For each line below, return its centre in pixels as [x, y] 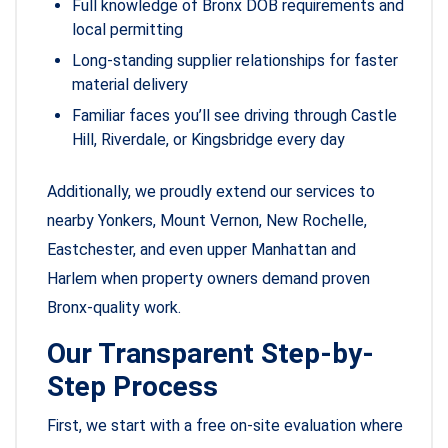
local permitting [127, 30]
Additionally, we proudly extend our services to [211, 192]
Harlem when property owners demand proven [208, 279]
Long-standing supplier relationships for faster [235, 61]
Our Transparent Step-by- [210, 354]
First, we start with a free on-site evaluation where [225, 426]
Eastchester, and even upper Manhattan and [201, 250]
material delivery [130, 85]
